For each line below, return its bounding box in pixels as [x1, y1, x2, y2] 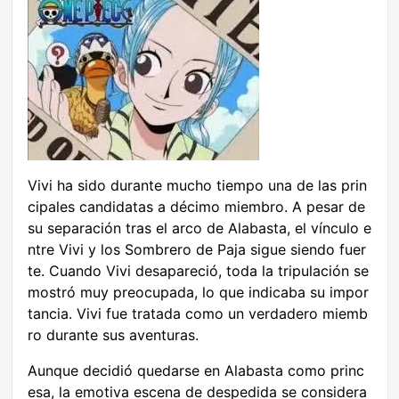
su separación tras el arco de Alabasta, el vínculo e [28, 219, 371, 238]
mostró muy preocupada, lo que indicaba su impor [28, 283, 369, 302]
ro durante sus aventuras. [28, 326, 199, 345]
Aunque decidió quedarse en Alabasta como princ [28, 362, 364, 380]
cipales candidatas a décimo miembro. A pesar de [28, 198, 365, 216]
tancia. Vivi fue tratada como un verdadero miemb [28, 305, 368, 323]
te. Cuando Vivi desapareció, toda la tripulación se [28, 262, 369, 281]
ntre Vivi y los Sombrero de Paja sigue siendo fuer [28, 240, 366, 259]
